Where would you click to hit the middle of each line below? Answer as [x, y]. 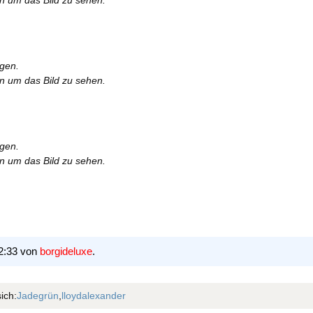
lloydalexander [93, 296]
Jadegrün [37, 296]
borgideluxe [66, 252]
